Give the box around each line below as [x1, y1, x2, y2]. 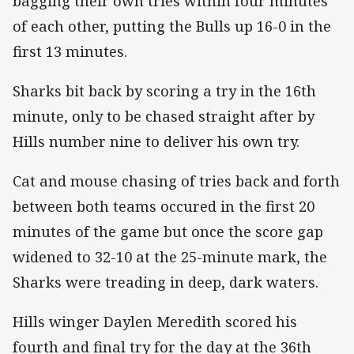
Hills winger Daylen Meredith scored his [13, 312, 297, 332]
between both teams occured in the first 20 [13, 197, 314, 217]
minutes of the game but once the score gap [13, 222, 323, 242]
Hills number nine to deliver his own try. [13, 132, 299, 152]
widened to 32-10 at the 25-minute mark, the [13, 247, 327, 267]
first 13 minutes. [13, 41, 127, 61]
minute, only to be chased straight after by [13, 107, 314, 126]
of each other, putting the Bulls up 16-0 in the [13, 16, 331, 36]
